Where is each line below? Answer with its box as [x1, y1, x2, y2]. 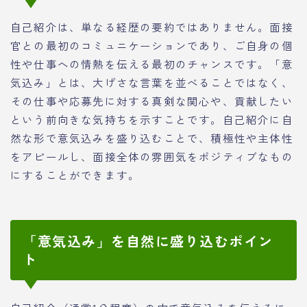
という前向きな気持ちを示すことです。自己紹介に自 [10, 111, 293, 127]
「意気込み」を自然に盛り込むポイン [23, 231, 273, 251]
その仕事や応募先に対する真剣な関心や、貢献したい [10, 93, 293, 108]
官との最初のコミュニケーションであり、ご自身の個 [10, 37, 293, 53]
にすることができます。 [10, 167, 140, 182]
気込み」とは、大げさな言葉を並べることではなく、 [10, 74, 293, 90]
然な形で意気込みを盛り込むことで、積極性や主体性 [10, 130, 293, 145]
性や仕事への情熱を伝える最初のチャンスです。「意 [10, 56, 293, 71]
